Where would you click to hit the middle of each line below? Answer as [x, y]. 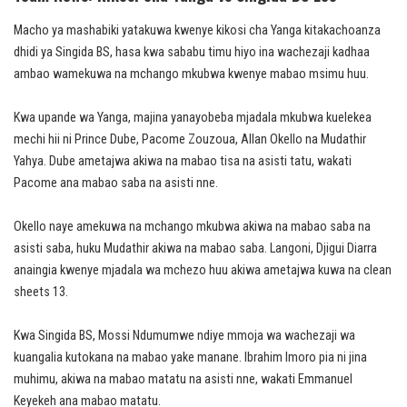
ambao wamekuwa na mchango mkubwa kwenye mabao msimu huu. [191, 74]
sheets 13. [41, 292]
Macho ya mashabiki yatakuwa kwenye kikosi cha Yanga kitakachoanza [197, 30]
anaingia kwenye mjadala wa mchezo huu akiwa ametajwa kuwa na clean [203, 270]
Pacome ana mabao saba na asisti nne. [116, 183]
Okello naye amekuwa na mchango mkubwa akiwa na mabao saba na [192, 226]
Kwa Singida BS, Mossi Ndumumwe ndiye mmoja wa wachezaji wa [184, 335]
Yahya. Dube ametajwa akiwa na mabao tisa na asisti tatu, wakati [183, 161]
